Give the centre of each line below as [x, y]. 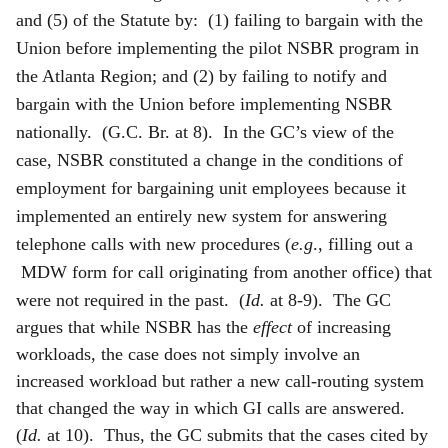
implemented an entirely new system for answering [201, 215]
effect [272, 326]
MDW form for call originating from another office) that [226, 271]
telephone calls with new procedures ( [153, 243]
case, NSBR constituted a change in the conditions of [209, 159]
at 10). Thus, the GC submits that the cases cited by [235, 434]
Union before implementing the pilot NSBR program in [217, 47]
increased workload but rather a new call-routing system [220, 380]
